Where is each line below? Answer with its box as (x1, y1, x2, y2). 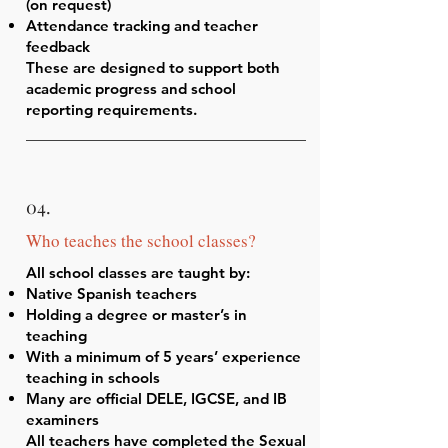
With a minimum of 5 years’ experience (26, 347, 301, 366)
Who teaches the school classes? (26, 229, 256, 252)
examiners (26, 410, 99, 429)
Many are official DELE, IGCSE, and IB (26, 389, 287, 408)
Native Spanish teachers (26, 284, 197, 303)
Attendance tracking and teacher (26, 16, 258, 35)
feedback (26, 37, 90, 56)
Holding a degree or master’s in (26, 305, 247, 324)
